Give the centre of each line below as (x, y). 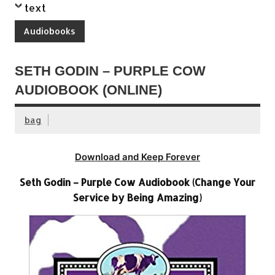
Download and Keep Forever (137, 157)
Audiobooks (50, 31)
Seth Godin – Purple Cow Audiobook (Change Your (137, 182)
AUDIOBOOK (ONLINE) (88, 90)
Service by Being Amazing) (137, 197)
